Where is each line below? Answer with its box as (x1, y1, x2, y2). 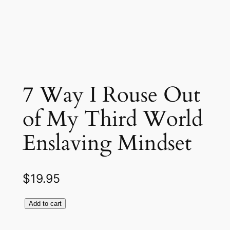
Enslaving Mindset (22, 129, 191, 158)
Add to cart (28, 200, 62, 208)
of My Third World (22, 105, 203, 134)
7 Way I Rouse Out (22, 81, 200, 110)
